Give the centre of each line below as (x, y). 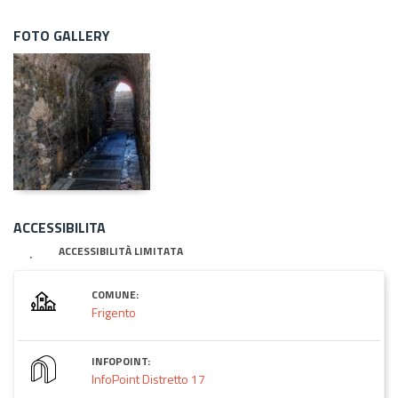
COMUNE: (115, 294)
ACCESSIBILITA (60, 227)
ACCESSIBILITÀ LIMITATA (121, 251)
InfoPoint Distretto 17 (148, 378)
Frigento (114, 312)
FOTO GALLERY (62, 35)
